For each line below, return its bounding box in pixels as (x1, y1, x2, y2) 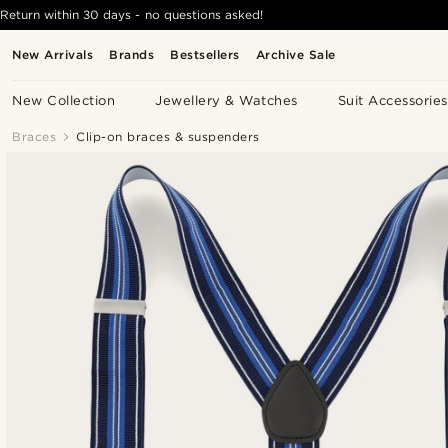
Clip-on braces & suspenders (76, 129, 260, 144)
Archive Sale (255, 47, 336, 62)
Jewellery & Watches (155, 93, 298, 108)
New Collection (12, 93, 116, 108)
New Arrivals (12, 47, 94, 62)
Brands (109, 47, 155, 62)
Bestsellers (170, 47, 240, 62)
